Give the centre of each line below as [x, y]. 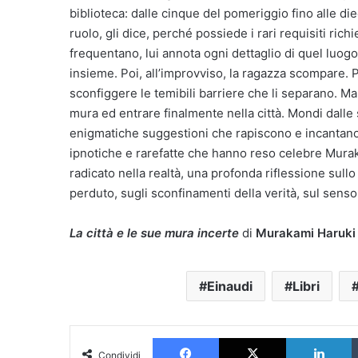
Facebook [243, 337]
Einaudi [229, 286]
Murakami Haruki [306, 233]
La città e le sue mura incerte [154, 233]
